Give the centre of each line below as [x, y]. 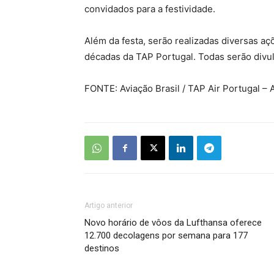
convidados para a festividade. [150, 9]
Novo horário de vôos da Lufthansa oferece [173, 223]
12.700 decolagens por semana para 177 [166, 235]
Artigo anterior [109, 206]
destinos [102, 248]
